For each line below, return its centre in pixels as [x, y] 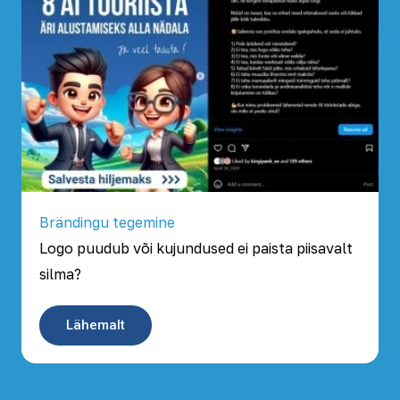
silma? [60, 275]
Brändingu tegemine [107, 223]
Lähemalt [96, 325]
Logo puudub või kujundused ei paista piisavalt [196, 249]
